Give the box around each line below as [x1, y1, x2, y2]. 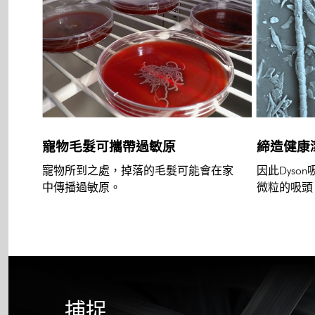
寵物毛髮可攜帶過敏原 [42, 139, 176, 155]
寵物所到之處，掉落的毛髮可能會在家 [42, 164, 233, 177]
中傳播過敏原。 [42, 181, 121, 194]
